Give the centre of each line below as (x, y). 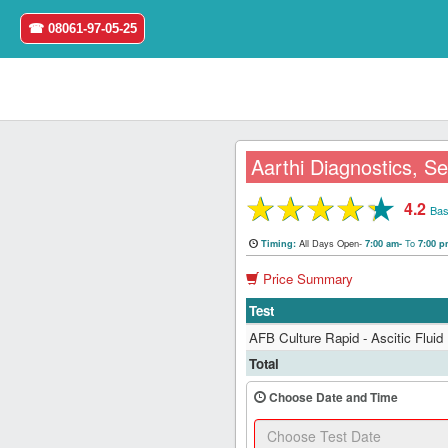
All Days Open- (331, 243)
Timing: (280, 243)
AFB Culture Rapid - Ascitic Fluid (346, 338)
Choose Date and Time (332, 397)
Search (52, 348)
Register (56, 301)
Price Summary (306, 279)
